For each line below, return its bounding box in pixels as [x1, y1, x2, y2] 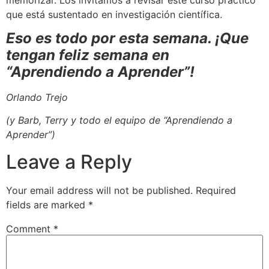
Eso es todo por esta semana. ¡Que [6, 29, 249, 47]
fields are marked [6, 198, 88, 211]
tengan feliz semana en [6, 46, 169, 64]
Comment [6, 222, 53, 235]
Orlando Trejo [6, 91, 68, 104]
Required [196, 184, 236, 196]
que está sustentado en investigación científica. [6, 8, 222, 20]
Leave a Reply [6, 150, 132, 174]
